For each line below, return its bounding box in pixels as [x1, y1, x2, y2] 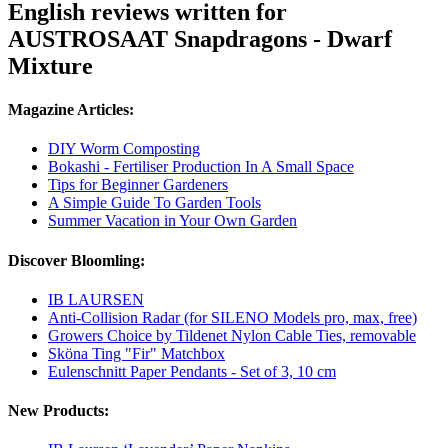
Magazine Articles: [8, 101, 134, 119]
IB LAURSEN [48, 290, 144, 308]
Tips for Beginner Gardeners [48, 176, 228, 194]
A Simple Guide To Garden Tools [48, 194, 261, 212]
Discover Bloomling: [8, 251, 145, 269]
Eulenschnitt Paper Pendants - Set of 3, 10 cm [48, 362, 336, 380]
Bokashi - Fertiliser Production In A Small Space [48, 158, 354, 176]
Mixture [8, 52, 93, 79]
